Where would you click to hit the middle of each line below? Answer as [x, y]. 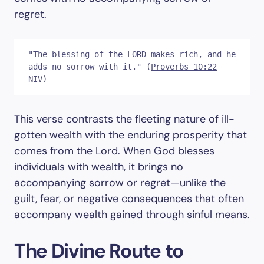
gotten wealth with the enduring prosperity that [131, 135]
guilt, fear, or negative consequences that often [129, 199]
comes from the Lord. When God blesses [114, 151]
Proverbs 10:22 [184, 67]
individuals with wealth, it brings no [99, 167]
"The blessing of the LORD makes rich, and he [132, 54]
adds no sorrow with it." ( [90, 67]
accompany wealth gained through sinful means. [132, 214]
